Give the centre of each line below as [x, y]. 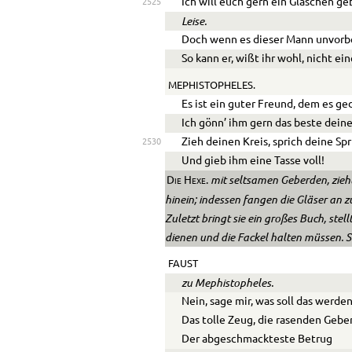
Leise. [194, 22]
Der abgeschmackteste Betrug [257, 339]
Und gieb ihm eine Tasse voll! [253, 161]
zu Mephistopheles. [228, 282]
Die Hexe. [187, 180]
